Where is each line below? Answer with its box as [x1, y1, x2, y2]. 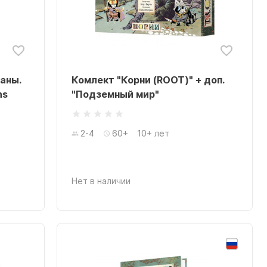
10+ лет [137, 128, 170, 138]
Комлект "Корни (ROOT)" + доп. [72, 74, 225, 86]
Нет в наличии [72, 176, 131, 186]
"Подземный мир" [72, 88, 160, 100]
